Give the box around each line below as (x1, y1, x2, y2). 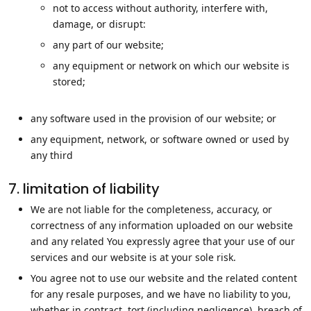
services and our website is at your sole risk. (31, 251, 236, 264)
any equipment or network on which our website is (53, 59, 289, 72)
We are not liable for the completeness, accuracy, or (31, 203, 272, 216)
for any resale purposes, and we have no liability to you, (31, 287, 291, 301)
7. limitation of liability (8, 179, 160, 199)
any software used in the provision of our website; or (31, 112, 276, 125)
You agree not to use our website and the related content (31, 271, 297, 285)
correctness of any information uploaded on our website (31, 219, 293, 232)
